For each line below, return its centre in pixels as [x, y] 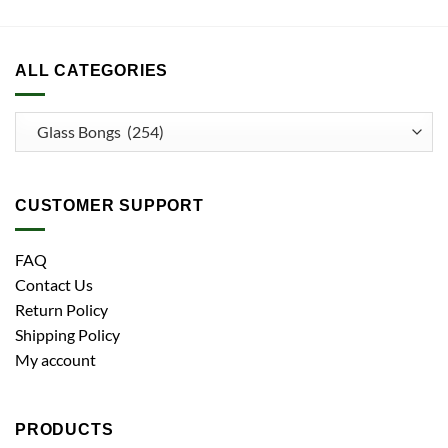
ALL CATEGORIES [92, 71]
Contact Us [54, 284]
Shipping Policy [67, 334]
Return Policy [61, 309]
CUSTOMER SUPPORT [109, 206]
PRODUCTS [64, 430]
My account [55, 359]
